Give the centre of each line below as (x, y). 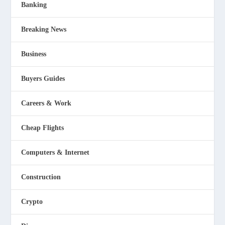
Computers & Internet (55, 152)
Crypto (32, 201)
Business (34, 54)
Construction (41, 177)
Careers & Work (46, 103)
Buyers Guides (43, 78)
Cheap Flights (43, 128)
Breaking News (44, 29)
